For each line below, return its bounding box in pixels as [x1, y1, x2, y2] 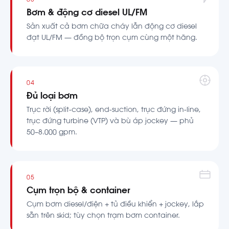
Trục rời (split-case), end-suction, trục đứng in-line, [27, 107, 201, 114]
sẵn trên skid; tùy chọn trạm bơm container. [27, 213, 180, 220]
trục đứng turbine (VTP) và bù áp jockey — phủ [27, 118, 194, 125]
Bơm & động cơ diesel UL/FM [27, 9, 147, 17]
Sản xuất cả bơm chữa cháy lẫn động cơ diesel [27, 24, 197, 31]
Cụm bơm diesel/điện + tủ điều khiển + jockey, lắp [27, 201, 204, 209]
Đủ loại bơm [27, 92, 78, 101]
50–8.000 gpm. [27, 129, 77, 136]
